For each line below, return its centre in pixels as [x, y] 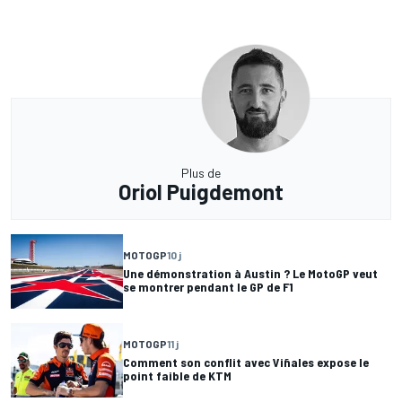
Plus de [201, 172]
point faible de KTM [177, 376]
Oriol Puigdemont [201, 191]
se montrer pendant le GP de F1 [208, 287]
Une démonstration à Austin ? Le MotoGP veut [250, 274]
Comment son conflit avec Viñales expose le [246, 363]
